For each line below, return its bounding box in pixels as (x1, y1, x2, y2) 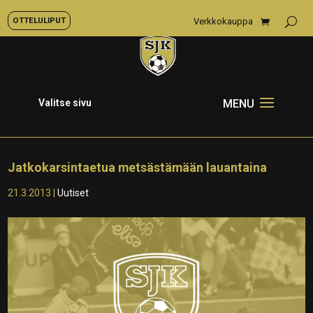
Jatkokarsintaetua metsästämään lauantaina (8, 160, 268, 175)
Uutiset (57, 187, 89, 198)
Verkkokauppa (194, 16, 253, 27)
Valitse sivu (38, 97, 92, 108)
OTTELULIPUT (13, 15, 66, 25)
